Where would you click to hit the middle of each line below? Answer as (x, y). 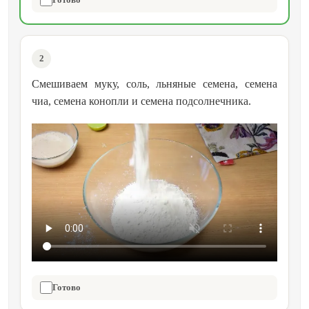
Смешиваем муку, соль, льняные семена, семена (154, 84)
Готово (67, 288)
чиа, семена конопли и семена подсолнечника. (141, 101)
